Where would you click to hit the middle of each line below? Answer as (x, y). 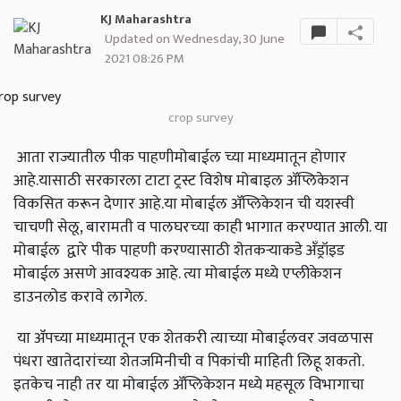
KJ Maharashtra (146, 20)
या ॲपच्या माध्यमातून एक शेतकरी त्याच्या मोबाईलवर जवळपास (193, 338)
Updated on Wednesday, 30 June (195, 39)
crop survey (200, 118)
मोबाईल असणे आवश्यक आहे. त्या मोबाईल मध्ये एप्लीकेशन (179, 274)
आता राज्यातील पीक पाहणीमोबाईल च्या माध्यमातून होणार (180, 158)
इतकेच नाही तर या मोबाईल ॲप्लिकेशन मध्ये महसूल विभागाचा (189, 385)
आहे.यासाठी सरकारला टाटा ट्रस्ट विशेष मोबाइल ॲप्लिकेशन (181, 181)
